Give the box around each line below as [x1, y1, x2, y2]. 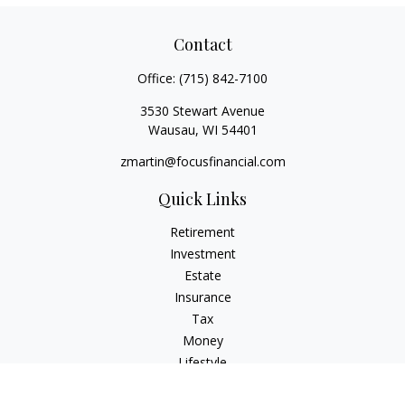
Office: [137, 70, 179, 87]
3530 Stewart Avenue [140, 102, 265, 119]
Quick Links [158, 188, 247, 210]
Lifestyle [178, 353, 227, 371]
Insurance [174, 288, 231, 306]
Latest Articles [161, 375, 244, 392]
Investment [169, 245, 236, 262]
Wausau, [147, 121, 199, 138]
